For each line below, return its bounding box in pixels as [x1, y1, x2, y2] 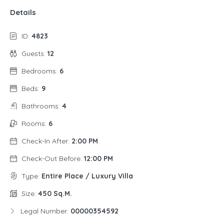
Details [10, 7, 36, 17]
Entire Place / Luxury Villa [41, 171, 133, 181]
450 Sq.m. [38, 189, 72, 198]
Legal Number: [20, 206, 70, 216]
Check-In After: [21, 136, 71, 146]
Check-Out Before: [21, 154, 84, 163]
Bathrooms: [21, 101, 62, 111]
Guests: [21, 49, 47, 58]
